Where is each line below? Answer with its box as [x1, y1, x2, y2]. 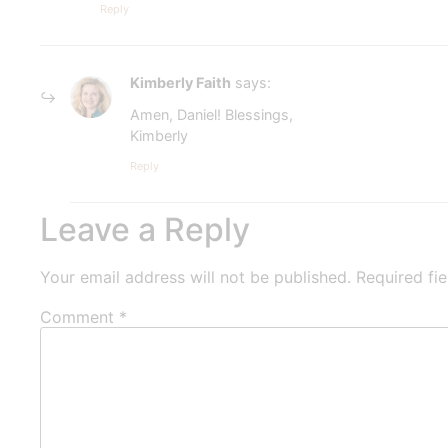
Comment [40, 306, 119, 327]
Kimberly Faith [130, 73, 231, 91]
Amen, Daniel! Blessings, [130, 106, 293, 124]
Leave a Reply [40, 209, 250, 249]
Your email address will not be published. [40, 266, 351, 287]
